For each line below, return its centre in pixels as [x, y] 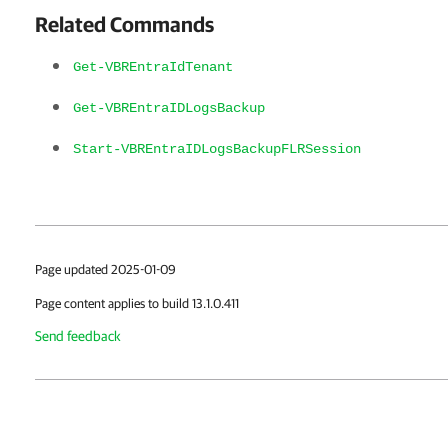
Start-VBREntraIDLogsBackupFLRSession [217, 149]
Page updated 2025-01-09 [105, 269]
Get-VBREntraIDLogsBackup [169, 108]
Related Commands [124, 24]
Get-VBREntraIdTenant [153, 67]
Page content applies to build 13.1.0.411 [137, 303]
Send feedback [78, 336]
